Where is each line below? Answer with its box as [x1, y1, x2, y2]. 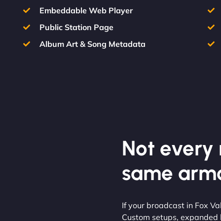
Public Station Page [39, 22, 113, 32]
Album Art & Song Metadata [39, 38, 146, 49]
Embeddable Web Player [39, 5, 133, 15]
